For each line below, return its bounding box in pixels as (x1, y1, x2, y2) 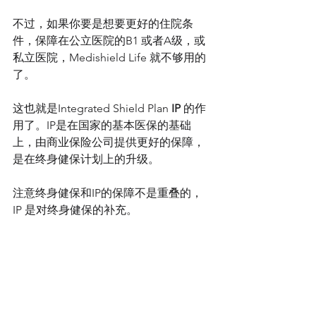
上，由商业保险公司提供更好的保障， (13, 135, 205, 149)
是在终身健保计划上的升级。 (13, 152, 159, 166)
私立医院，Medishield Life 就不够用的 (13, 50, 206, 64)
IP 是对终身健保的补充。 (13, 202, 138, 217)
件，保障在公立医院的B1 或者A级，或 (13, 33, 205, 47)
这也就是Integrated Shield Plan (13, 101, 171, 115)
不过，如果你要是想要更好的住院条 (13, 16, 193, 30)
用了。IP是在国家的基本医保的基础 (13, 118, 191, 132)
